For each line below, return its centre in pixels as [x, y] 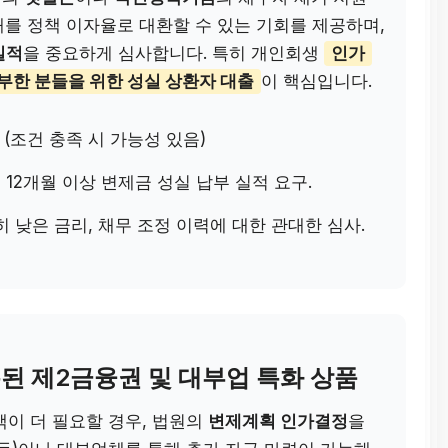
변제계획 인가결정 [278, 421]
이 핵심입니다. [316, 81]
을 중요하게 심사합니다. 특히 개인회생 [174, 53]
